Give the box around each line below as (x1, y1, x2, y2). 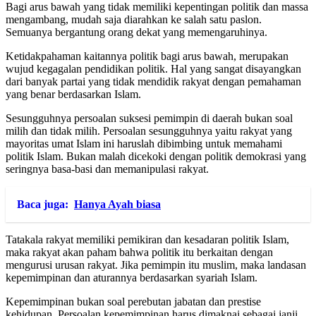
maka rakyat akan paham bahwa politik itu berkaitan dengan (6, 246, 273, 259)
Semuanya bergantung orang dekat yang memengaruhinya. (6, 26, 267, 39)
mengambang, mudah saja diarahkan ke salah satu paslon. (6, 13, 262, 26)
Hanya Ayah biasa (74, 198, 161, 211)
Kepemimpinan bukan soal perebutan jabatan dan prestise (6, 296, 261, 308)
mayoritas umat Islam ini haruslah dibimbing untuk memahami (6, 138, 282, 150)
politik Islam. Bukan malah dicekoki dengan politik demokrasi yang (6, 150, 306, 163)
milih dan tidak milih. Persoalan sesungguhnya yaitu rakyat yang (6, 125, 292, 138)
